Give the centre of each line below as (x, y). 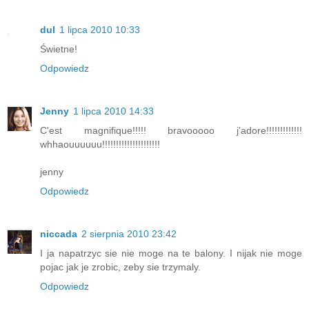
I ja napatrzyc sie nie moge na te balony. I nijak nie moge (171, 253)
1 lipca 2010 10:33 (100, 29)
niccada (59, 233)
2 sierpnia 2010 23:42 (129, 233)
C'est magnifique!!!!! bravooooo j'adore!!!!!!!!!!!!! (171, 130)
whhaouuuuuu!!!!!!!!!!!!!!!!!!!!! (100, 144)
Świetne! (59, 49)
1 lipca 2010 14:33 (113, 111)
